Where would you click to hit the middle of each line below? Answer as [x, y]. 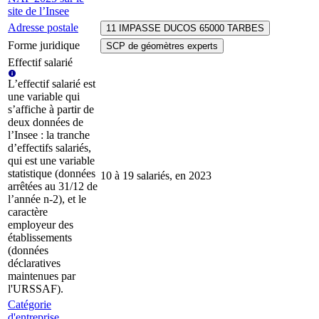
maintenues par [42, 276]
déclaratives [34, 263]
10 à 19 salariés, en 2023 [156, 176]
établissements [40, 238]
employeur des [41, 225]
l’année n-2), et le [47, 199]
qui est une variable [51, 161]
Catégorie [30, 305]
